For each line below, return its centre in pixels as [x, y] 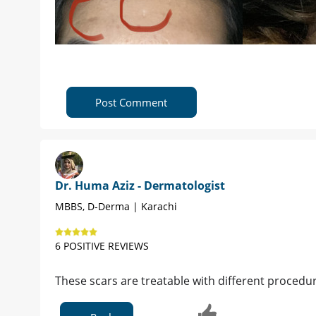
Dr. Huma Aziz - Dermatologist [140, 186]
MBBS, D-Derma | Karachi [116, 207]
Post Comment [132, 103]
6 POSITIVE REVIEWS [102, 246]
